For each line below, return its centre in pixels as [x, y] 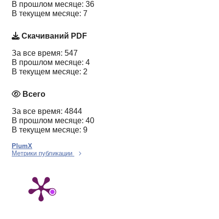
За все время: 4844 [47, 111]
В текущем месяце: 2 [50, 71]
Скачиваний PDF [53, 36]
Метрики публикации [43, 153]
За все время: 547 [45, 53]
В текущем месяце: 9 [50, 130]
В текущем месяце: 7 [50, 14]
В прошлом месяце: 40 [53, 120]
